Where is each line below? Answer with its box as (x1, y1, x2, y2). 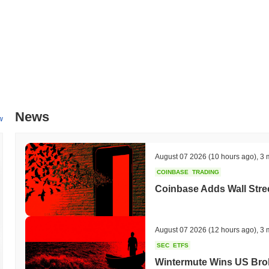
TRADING (192, 168, 219, 175)
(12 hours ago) (207, 225, 256, 234)
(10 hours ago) (207, 152, 256, 161)
